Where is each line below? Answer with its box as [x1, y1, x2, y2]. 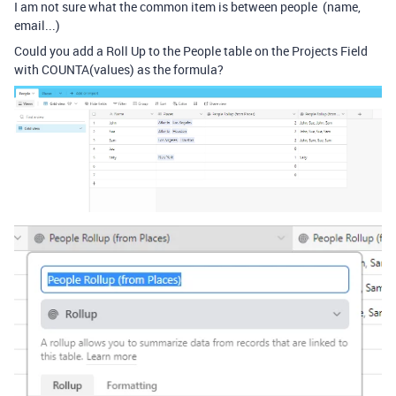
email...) [14, 17, 60, 34]
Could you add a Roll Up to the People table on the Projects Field [14, 42, 368, 59]
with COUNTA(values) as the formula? [14, 61, 224, 78]
